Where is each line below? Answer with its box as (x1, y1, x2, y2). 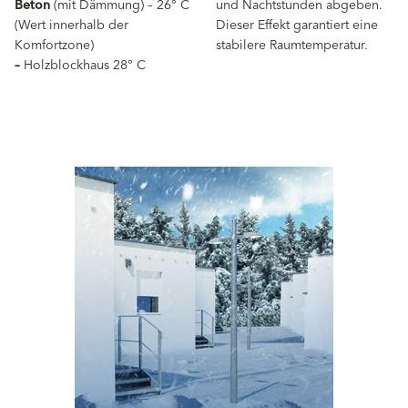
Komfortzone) (15, 35, 94, 57)
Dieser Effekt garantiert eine (215, 15, 378, 37)
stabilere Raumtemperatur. (215, 35, 368, 57)
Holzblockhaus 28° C (20, 55, 146, 77)
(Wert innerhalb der (15, 15, 128, 37)
